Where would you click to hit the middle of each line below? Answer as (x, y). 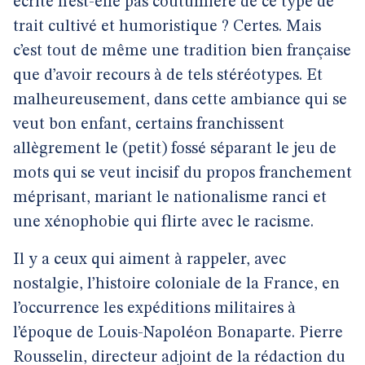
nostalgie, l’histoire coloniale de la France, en (176, 284)
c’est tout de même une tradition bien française (182, 51)
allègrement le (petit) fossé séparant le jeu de (175, 149)
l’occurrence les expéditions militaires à (154, 309)
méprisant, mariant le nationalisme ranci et (170, 198)
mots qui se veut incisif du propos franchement (182, 174)
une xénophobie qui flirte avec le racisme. (163, 222)
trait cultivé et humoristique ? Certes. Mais (167, 27)
